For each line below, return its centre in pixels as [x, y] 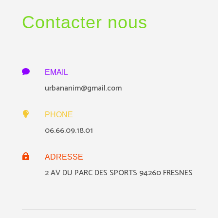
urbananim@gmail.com [83, 89]
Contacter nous [84, 22]
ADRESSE [64, 157]
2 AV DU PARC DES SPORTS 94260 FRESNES [118, 173]
